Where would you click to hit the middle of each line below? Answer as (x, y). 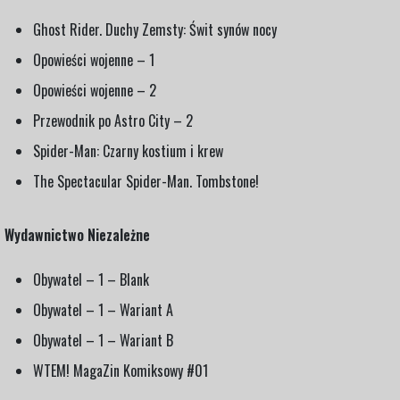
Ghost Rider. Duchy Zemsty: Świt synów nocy (155, 29)
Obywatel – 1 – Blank (91, 279)
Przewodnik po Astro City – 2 (113, 120)
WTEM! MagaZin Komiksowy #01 (121, 370)
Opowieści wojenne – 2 (95, 90)
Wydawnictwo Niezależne (77, 234)
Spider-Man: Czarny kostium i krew (128, 150)
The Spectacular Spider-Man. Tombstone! (146, 181)
